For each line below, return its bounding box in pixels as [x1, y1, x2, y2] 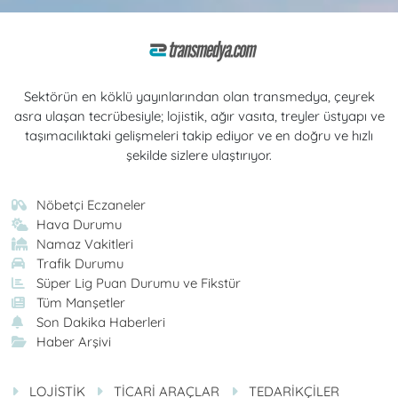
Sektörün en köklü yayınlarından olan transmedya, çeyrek [23, 87, 375, 105]
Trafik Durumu [36, 254, 124, 272]
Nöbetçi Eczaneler [36, 195, 147, 213]
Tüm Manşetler [36, 293, 126, 311]
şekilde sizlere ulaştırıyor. [126, 146, 272, 163]
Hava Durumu [36, 215, 123, 233]
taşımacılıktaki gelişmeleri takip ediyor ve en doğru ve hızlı [25, 126, 373, 144]
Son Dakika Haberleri [36, 313, 166, 330]
